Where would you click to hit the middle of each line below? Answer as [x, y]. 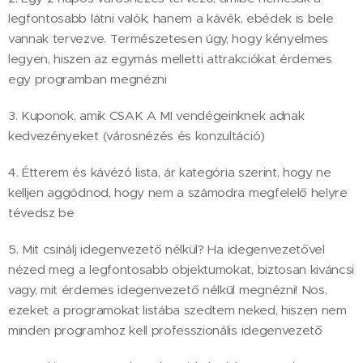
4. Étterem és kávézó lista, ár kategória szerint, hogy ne [170, 172]
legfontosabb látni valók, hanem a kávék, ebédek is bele [171, 18]
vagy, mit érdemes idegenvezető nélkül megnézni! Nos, [168, 290]
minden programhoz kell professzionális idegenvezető [165, 330]
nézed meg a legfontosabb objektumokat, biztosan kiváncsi [181, 269]
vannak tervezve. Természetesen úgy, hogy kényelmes [168, 38]
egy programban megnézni [88, 79]
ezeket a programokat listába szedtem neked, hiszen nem [177, 310]
